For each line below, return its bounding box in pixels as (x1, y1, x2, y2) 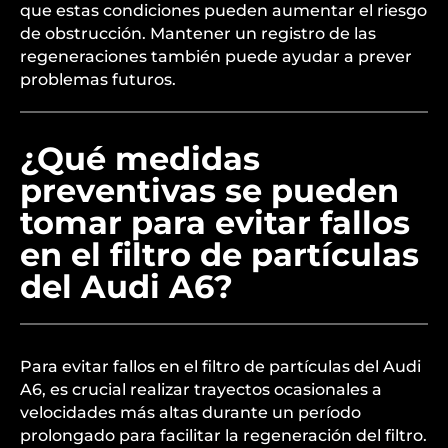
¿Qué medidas (20, 139, 260, 178)
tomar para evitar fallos (20, 203, 410, 242)
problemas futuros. (20, 70, 176, 89)
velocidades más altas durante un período (20, 403, 361, 422)
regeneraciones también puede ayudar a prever (20, 47, 412, 66)
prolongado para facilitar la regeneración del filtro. (20, 426, 427, 445)
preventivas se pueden (20, 171, 399, 210)
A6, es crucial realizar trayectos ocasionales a (20, 380, 382, 399)
